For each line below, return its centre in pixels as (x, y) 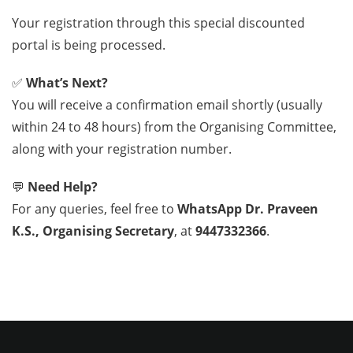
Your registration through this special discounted (158, 22)
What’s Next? (67, 82)
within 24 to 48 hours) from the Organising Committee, (174, 126)
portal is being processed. (89, 45)
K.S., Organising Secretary (93, 230)
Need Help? (63, 186)
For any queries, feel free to (95, 208)
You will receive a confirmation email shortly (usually (167, 104)
